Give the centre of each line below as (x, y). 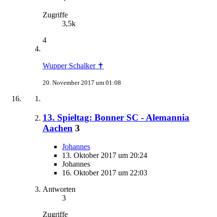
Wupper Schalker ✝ (73, 65)
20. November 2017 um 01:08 (82, 82)
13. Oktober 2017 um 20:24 (105, 155)
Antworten (59, 189)
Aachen (58, 128)
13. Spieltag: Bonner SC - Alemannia (116, 117)
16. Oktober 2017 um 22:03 (105, 173)
